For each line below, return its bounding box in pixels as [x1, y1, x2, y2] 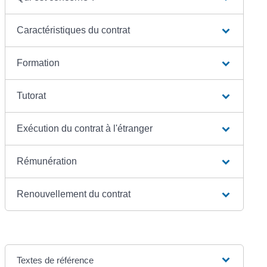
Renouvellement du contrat [17, 188, 131, 199]
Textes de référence [17, 254, 94, 265]
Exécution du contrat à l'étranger [17, 123, 153, 133]
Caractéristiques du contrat [17, 24, 131, 35]
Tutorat [17, 90, 46, 101]
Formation [17, 57, 60, 68]
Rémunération [17, 156, 77, 166]
